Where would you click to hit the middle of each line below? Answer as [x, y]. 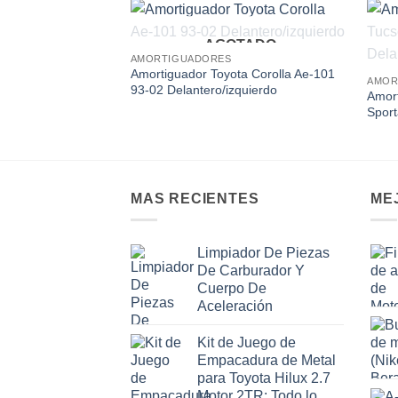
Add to [318, 48]
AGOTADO [240, 45]
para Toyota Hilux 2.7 [264, 378]
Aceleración [235, 306]
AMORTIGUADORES [181, 58]
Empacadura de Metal [267, 361]
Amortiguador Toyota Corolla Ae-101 [232, 74]
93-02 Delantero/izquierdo [203, 90]
